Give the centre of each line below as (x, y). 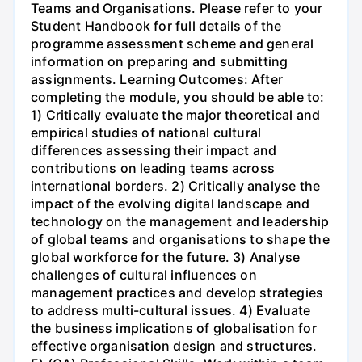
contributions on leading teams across (153, 168)
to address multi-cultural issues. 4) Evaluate (171, 311)
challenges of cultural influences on (144, 275)
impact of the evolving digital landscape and (170, 204)
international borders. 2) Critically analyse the (176, 186)
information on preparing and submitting (160, 62)
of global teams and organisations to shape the (180, 240)
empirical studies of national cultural (146, 133)
